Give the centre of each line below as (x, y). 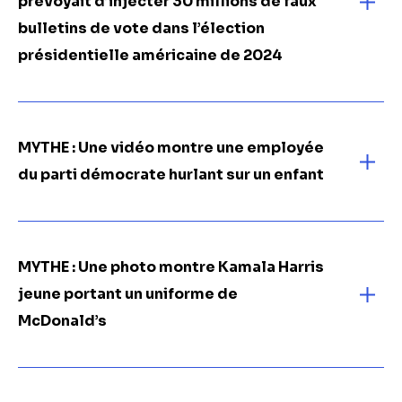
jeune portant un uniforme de (128, 294)
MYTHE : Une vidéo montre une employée (171, 148)
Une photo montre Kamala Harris (201, 267)
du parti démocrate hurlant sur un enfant (171, 175)
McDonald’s (62, 321)
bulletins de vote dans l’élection (141, 28)
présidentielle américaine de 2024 (150, 55)
